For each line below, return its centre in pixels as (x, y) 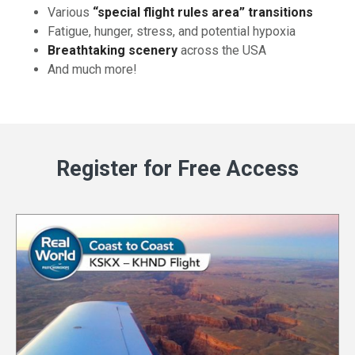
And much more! (92, 69)
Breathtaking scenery (113, 50)
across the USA (222, 50)
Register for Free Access (177, 168)
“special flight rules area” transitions (203, 12)
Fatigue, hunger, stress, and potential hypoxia (172, 31)
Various (70, 12)
